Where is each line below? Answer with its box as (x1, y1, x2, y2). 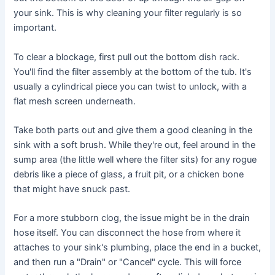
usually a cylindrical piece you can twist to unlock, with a (14, 80, 247, 92)
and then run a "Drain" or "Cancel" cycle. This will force (14, 257, 242, 268)
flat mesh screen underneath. (14, 95, 136, 107)
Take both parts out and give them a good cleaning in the (14, 124, 253, 136)
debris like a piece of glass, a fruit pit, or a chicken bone (14, 168, 244, 180)
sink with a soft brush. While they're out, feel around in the (14, 139, 256, 150)
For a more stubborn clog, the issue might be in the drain (14, 212, 250, 224)
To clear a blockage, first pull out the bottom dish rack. (14, 51, 240, 63)
